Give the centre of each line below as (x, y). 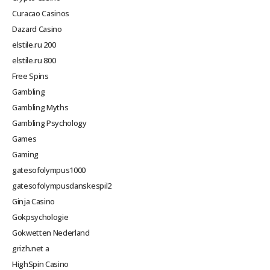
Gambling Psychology (49, 123)
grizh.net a (31, 248)
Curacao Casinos (41, 13)
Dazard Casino (37, 29)
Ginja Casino (34, 201)
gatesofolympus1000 (49, 170)
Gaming (26, 154)
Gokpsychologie (40, 217)
